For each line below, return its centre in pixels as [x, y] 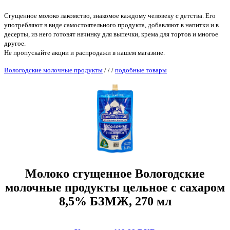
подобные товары [141, 70]
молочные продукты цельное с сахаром [115, 188]
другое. [15, 44]
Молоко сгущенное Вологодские [115, 174]
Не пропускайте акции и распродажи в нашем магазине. [84, 53]
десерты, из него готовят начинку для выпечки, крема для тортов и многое [111, 34]
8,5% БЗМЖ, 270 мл [115, 202]
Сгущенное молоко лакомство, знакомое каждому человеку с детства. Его [110, 16]
